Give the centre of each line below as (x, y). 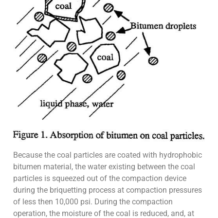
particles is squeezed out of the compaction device (100, 178)
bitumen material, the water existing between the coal (104, 166)
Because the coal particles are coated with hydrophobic (107, 155)
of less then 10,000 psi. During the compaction (93, 201)
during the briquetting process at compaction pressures (107, 190)
